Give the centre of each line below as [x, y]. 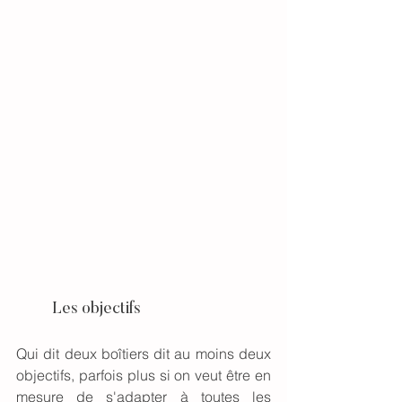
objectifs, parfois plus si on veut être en [144, 376]
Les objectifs [96, 310]
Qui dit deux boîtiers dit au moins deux [144, 354]
